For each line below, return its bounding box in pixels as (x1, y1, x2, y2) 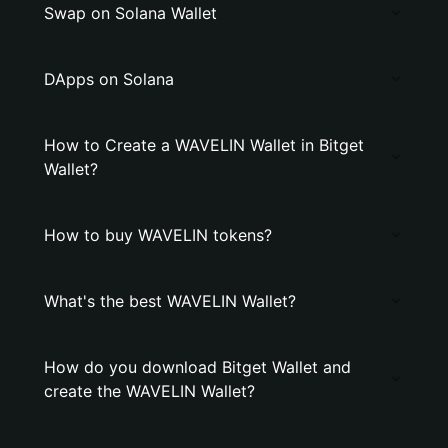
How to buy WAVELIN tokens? (44, 225, 272, 245)
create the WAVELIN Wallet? (44, 381, 255, 401)
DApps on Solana (44, 69, 174, 89)
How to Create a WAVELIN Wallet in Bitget (44, 135, 364, 155)
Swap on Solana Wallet (44, 3, 217, 23)
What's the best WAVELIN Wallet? (44, 291, 296, 311)
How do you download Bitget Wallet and (44, 357, 351, 377)
